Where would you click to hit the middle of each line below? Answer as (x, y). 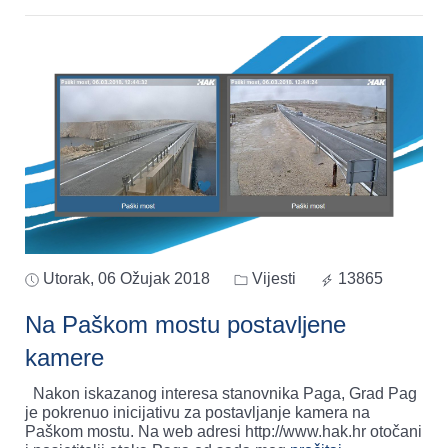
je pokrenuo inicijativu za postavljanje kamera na (197, 413)
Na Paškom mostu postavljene (185, 325)
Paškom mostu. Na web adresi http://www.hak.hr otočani (223, 432)
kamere (64, 358)
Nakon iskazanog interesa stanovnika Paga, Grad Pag (221, 394)
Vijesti (272, 279)
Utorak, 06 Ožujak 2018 (126, 279)
